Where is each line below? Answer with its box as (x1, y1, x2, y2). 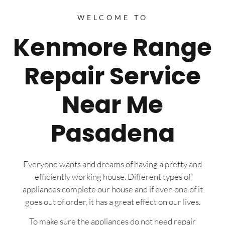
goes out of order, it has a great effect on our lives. (25, 196, 200, 207)
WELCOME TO (77, 13, 148, 22)
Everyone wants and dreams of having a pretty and (23, 158, 202, 169)
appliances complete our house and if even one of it (22, 183, 203, 194)
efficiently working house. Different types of (34, 171, 191, 182)
